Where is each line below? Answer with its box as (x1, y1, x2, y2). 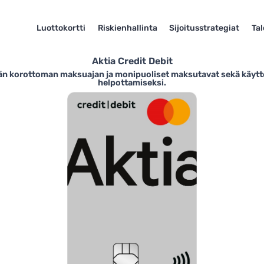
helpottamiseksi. (98, 78, 166, 88)
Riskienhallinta (97, 23, 157, 33)
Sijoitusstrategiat (169, 23, 240, 33)
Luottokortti (36, 23, 85, 33)
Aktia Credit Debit (91, 55, 173, 67)
